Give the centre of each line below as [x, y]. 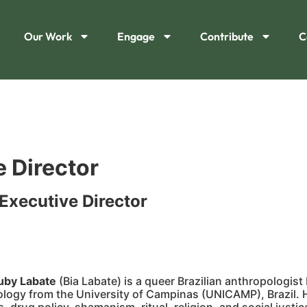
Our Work [48, 36]
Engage [136, 36]
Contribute [226, 36]
